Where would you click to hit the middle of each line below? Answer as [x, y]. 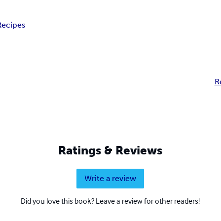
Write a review [110, 179]
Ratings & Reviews [110, 150]
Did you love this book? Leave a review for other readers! [110, 201]
